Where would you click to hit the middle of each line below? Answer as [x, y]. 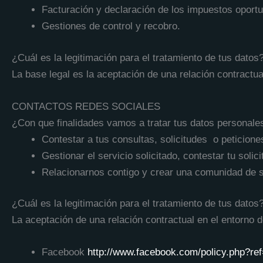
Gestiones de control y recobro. [111, 26]
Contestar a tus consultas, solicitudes [124, 139]
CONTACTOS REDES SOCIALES [86, 106]
